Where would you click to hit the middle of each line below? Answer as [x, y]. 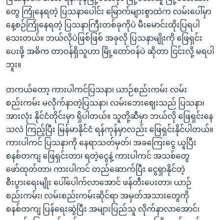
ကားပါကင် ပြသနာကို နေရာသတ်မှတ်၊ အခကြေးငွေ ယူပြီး [101, 142]
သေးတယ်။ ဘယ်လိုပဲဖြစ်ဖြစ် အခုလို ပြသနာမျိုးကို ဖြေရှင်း [104, 38]
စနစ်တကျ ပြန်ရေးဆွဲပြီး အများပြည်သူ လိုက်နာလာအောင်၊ [103, 209]
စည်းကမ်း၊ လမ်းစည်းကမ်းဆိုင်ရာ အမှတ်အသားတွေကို [97, 195]
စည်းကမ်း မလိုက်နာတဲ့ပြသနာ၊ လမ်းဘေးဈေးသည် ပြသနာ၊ [105, 103]
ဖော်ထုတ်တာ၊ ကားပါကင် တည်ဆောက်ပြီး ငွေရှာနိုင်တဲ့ [96, 169]
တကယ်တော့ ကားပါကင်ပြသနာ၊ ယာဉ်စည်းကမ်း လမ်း [96, 89]
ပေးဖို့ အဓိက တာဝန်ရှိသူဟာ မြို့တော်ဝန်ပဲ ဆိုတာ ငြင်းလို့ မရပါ [110, 51]
